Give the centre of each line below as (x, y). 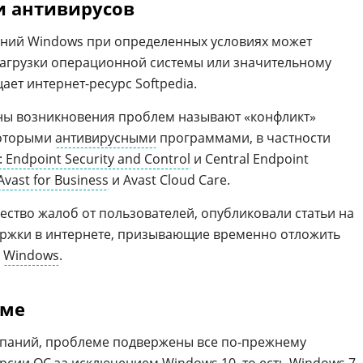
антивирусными (106, 138)
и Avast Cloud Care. (169, 180)
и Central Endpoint (250, 159)
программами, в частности (243, 138)
